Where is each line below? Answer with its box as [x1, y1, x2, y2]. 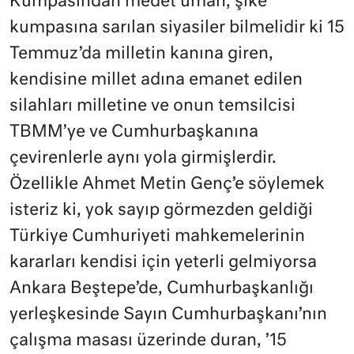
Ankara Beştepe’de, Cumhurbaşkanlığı [9, 281, 314, 298]
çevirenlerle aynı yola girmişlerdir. [9, 150, 277, 168]
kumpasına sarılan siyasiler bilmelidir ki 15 [9, 20, 345, 37]
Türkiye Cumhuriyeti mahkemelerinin [9, 228, 305, 246]
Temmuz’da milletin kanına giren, [9, 46, 273, 63]
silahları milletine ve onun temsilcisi [9, 98, 296, 115]
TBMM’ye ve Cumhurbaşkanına [9, 124, 258, 141]
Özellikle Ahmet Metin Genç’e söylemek [9, 176, 325, 194]
